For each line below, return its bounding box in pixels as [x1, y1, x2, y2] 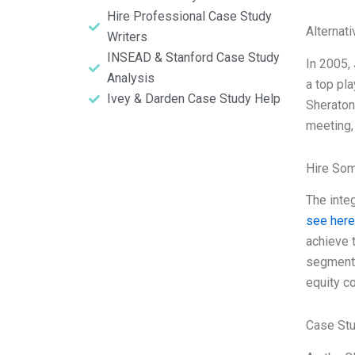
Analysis [106, 71, 155, 86]
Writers [106, 29, 147, 44]
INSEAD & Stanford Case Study [106, 50, 280, 65]
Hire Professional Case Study [106, 9, 272, 24]
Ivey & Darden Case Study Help [106, 91, 281, 106]
